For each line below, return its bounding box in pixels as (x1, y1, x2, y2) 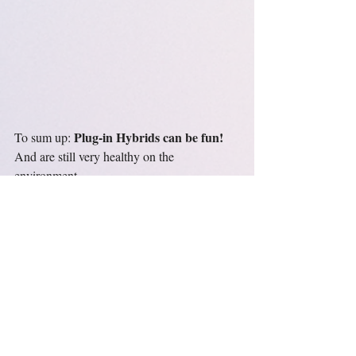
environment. (14, 167, 80, 184)
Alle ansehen (197, 295, 254, 311)
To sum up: (14, 129, 74, 146)
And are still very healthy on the (14, 148, 177, 165)
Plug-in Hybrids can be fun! (74, 128, 223, 147)
